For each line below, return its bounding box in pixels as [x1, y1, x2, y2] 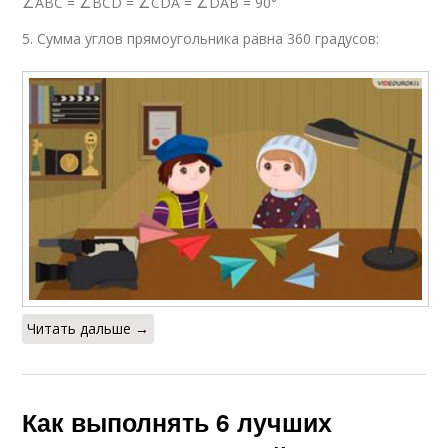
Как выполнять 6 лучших [22, 403, 333, 440]
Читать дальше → [27, 318, 150, 338]
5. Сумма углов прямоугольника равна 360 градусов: [22, 29, 380, 49]
